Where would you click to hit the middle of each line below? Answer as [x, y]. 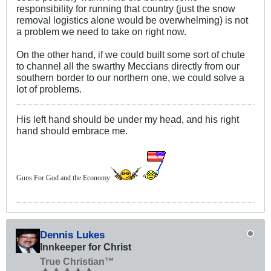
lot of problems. [49, 89]
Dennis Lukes [72, 234]
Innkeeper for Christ [86, 247]
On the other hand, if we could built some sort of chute [131, 54]
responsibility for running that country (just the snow [126, 8]
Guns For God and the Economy [63, 178]
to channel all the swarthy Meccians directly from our [128, 66]
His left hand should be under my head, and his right [128, 119]
